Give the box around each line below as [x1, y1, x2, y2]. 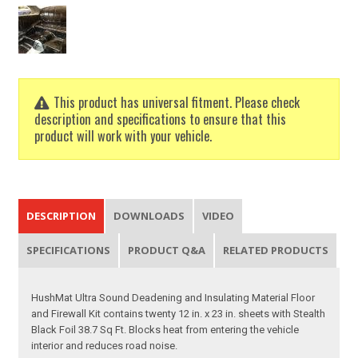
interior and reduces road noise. [31, 339, 178, 352]
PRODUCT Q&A [128, 242, 206, 257]
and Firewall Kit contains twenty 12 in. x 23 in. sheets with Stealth [31, 307, 326, 320]
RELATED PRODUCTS [223, 242, 329, 257]
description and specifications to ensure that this [34, 109, 287, 129]
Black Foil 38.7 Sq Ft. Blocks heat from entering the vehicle [31, 323, 300, 336]
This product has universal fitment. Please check [54, 92, 300, 113]
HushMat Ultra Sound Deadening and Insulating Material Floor [31, 291, 316, 304]
